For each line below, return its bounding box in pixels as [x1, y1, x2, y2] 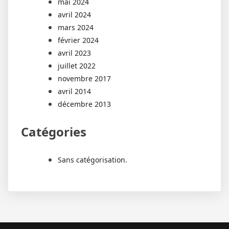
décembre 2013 [58, 99, 111, 109]
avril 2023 [58, 48, 91, 58]
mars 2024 [58, 22, 94, 33]
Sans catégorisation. [58, 155, 127, 165]
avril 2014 [58, 86, 91, 97]
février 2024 [58, 35, 99, 45]
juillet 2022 [58, 61, 96, 71]
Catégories [21, 123, 86, 141]
